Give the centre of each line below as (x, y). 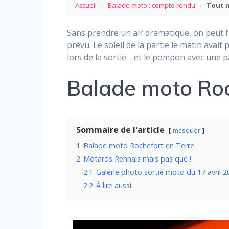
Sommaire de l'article (121, 130)
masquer (187, 131)
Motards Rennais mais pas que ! (138, 159)
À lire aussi (114, 186)
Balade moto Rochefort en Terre (139, 146)
